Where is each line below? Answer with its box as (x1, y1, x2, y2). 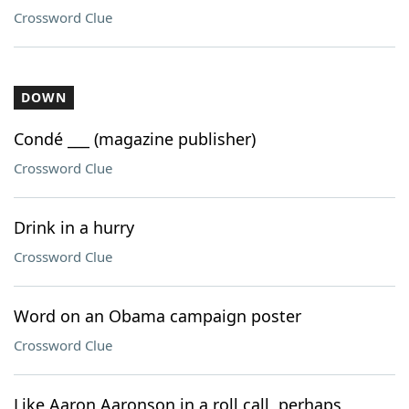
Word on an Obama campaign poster (14, 305, 301, 327)
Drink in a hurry (14, 216, 134, 238)
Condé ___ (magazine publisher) (14, 128, 256, 150)
